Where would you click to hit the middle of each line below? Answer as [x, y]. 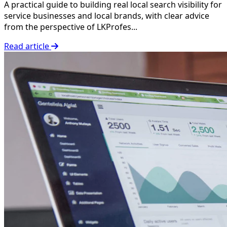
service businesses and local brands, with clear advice [107, 15]
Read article [28, 46]
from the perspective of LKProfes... [71, 27]
